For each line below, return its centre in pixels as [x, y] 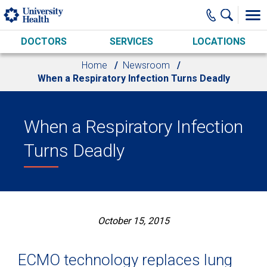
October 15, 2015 [133, 221]
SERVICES [131, 41]
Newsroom [146, 65]
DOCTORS [44, 41]
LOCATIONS [219, 41]
